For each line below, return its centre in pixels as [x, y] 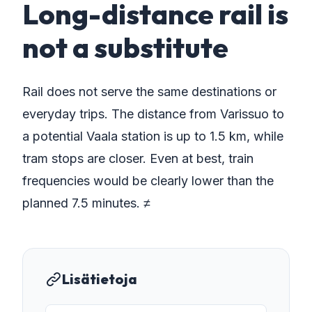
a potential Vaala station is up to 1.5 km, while [153, 136]
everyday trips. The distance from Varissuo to [153, 114]
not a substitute [125, 47]
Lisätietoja [100, 279]
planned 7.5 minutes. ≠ [86, 203]
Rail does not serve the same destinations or [149, 92]
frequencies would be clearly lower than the [148, 181]
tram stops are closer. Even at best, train [138, 158]
